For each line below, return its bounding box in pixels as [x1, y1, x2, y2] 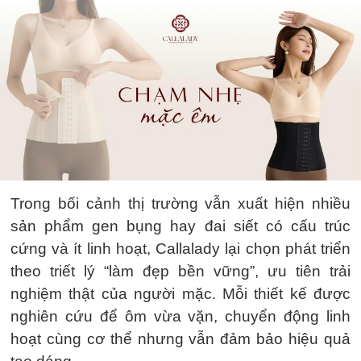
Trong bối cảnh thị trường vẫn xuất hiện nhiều [10, 195, 351, 212]
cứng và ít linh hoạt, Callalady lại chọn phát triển [10, 240, 351, 257]
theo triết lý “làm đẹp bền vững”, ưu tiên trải [10, 263, 351, 280]
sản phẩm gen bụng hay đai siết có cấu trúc [10, 218, 351, 234]
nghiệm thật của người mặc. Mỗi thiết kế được [10, 285, 351, 302]
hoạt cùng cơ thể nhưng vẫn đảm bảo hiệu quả [10, 330, 351, 347]
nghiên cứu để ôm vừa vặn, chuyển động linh [10, 308, 351, 325]
